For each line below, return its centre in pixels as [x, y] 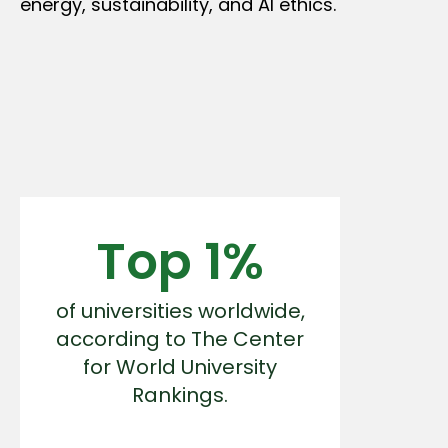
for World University [180, 366]
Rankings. [180, 394]
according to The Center [180, 338]
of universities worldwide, [180, 310]
